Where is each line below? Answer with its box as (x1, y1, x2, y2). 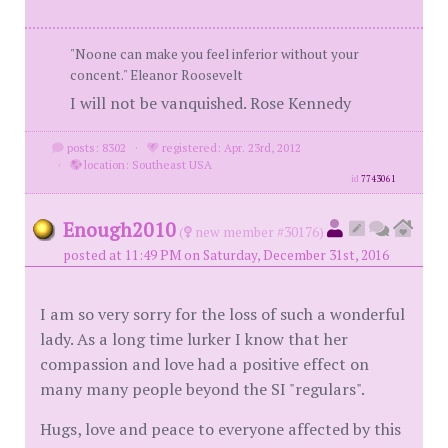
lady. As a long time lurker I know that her (40, 328, 348, 350)
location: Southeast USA (80, 157, 212, 172)
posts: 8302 (63, 140, 126, 155)
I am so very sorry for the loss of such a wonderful (40, 303, 405, 325)
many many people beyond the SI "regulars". (40, 378, 365, 400)
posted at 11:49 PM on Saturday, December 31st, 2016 (63, 246, 389, 264)
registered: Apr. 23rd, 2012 (158, 140, 301, 155)
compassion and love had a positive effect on (40, 353, 369, 375)
